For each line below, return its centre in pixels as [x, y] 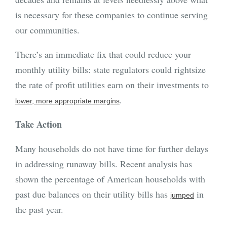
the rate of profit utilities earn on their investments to [112, 85]
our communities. [49, 30]
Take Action [39, 124]
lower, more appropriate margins [67, 101]
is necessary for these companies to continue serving [111, 15]
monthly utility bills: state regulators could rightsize [110, 70]
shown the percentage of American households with [110, 179]
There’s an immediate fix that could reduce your [103, 54]
